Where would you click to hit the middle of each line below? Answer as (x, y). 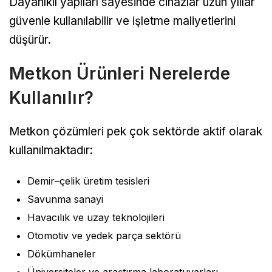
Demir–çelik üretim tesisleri (88, 181)
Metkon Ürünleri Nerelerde (120, 74)
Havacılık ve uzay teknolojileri (96, 218)
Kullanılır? (52, 98)
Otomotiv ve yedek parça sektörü (104, 236)
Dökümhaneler (62, 254)
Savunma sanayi (65, 199)
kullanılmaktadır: (51, 151)
